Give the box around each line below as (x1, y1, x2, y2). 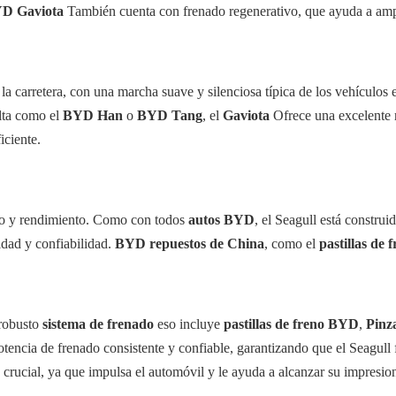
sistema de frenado (42, 316, 154, 331)
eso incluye (154, 316, 224, 331)
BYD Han (63, 108, 123, 123)
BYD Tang (137, 108, 202, 123)
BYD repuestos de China (115, 236, 264, 251)
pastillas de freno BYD (224, 316, 359, 331)
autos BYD (188, 212, 255, 227)
